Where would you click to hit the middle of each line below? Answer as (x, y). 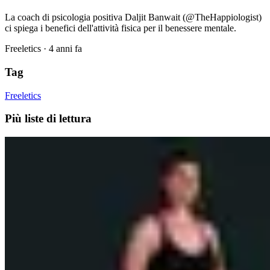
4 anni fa (65, 49)
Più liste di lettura (48, 119)
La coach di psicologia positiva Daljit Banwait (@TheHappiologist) (133, 17)
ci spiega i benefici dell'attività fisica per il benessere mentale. (121, 28)
